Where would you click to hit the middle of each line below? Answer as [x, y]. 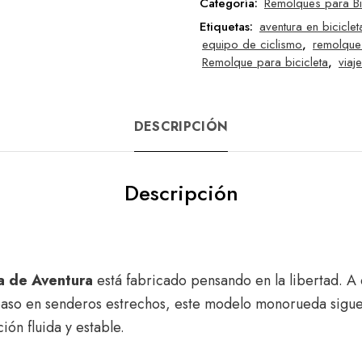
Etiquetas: [228, 27]
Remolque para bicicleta [265, 62]
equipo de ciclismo [252, 44]
